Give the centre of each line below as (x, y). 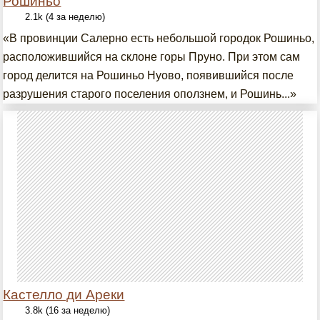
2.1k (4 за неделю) (65, 17)
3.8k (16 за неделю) (68, 310)
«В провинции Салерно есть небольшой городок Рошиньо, (159, 38)
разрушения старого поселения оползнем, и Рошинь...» (150, 94)
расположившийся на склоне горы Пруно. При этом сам (152, 57)
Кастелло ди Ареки (64, 295)
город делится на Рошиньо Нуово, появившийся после (149, 75)
